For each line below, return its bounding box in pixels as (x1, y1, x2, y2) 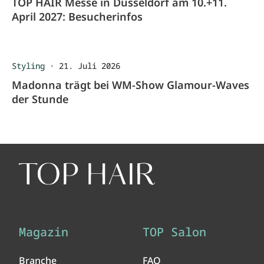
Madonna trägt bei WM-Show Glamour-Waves (12, 77, 249, 92)
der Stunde (12, 91, 68, 106)
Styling (12, 60, 45, 71)
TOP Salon (143, 223, 206, 240)
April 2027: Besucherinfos (12, 9, 143, 24)
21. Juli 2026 (59, 60, 120, 71)
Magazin (19, 223, 68, 240)
